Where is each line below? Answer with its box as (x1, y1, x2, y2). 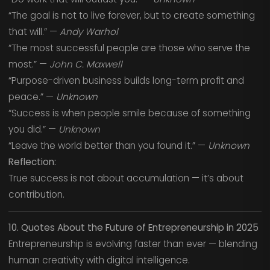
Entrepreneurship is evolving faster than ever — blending (8, 237, 257, 251)
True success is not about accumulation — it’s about (8, 172, 243, 185)
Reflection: (8, 155, 56, 169)
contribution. (8, 188, 64, 201)
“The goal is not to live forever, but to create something (8, 9, 255, 22)
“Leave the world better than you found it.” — (8, 139, 208, 152)
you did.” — (8, 123, 58, 136)
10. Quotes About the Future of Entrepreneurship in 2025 (8, 221, 259, 234)
